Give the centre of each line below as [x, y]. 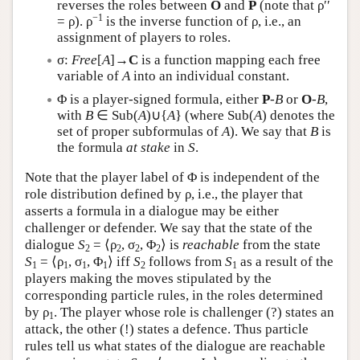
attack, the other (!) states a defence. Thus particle [167, 329]
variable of [90, 76]
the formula [92, 147]
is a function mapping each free [229, 60]
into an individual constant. [210, 76]
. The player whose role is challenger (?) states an [194, 312]
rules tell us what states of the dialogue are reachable [175, 346]
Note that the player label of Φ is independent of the [172, 177]
